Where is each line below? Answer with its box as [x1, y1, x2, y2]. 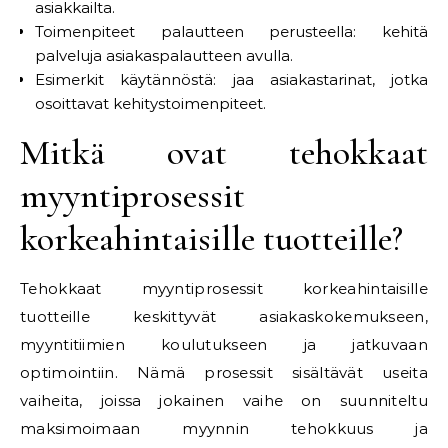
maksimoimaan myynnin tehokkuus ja [20, 419, 428, 438]
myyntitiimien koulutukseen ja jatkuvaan [20, 335, 428, 354]
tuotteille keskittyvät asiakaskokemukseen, [20, 307, 428, 326]
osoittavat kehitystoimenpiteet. [35, 94, 266, 113]
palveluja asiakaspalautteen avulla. [35, 46, 293, 65]
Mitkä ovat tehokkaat [20, 131, 428, 174]
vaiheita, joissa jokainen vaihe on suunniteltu [20, 391, 428, 410]
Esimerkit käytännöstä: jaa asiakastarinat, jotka [35, 70, 428, 89]
